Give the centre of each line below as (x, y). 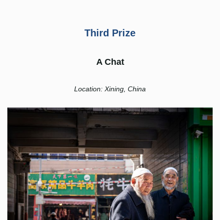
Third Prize (110, 33)
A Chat (110, 62)
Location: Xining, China (110, 89)
